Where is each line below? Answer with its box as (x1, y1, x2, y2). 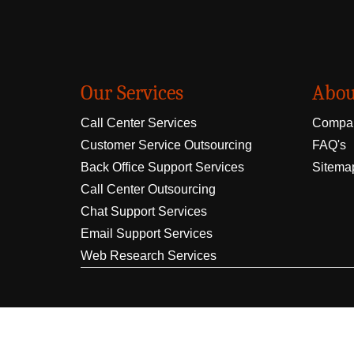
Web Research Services (81, 249, 217, 262)
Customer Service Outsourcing (81, 138, 252, 152)
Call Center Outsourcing (81, 183, 216, 196)
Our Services (81, 81, 183, 105)
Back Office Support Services (81, 160, 244, 174)
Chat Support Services (81, 205, 207, 218)
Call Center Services (81, 116, 197, 130)
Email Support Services (81, 227, 213, 240)
